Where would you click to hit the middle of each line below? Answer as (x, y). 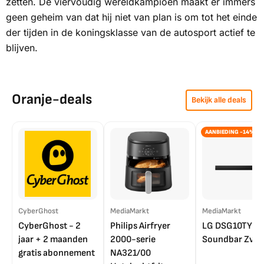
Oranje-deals (52, 100)
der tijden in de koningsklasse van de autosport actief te (131, 33)
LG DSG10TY (227, 226)
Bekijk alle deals (219, 100)
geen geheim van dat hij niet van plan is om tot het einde (131, 17)
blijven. (22, 48)
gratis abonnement (57, 253)
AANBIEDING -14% (230, 132)
